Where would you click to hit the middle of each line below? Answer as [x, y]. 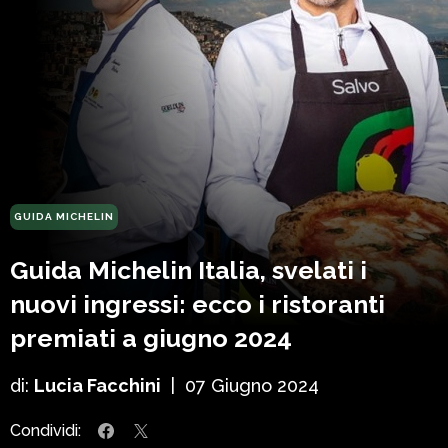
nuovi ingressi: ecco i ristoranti [197, 304]
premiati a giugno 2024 [151, 338]
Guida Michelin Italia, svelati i [188, 270]
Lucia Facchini [97, 386]
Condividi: [45, 431]
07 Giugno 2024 [252, 386]
